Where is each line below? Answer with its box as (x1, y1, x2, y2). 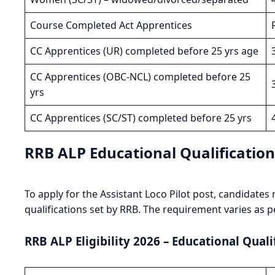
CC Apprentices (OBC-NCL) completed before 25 (30, 70, 250, 84)
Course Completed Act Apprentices (30, 18, 192, 33)
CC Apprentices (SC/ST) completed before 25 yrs (30, 111, 252, 125)
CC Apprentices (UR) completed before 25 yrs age (30, 44, 258, 58)
